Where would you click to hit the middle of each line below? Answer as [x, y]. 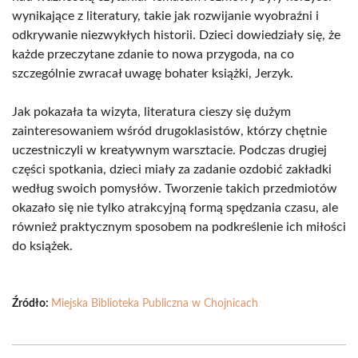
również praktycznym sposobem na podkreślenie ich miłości [179, 227]
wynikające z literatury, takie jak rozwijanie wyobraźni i [165, 16]
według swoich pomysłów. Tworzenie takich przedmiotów [175, 189]
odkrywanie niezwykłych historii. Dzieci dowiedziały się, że [176, 35]
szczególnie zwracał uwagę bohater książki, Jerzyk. [153, 74]
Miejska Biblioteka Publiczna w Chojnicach [155, 304]
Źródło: [32, 304]
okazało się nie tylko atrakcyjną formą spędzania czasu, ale [175, 208]
